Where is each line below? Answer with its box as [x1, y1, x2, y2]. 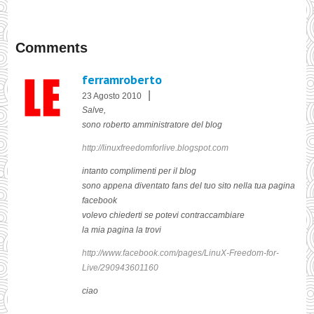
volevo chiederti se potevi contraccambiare [82, 210, 245, 221]
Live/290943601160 [82, 263, 159, 273]
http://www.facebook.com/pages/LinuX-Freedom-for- [82, 248, 280, 259]
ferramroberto [82, 71, 163, 88]
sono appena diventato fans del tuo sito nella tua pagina [82, 181, 296, 191]
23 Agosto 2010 [82, 91, 142, 102]
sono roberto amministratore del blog [82, 120, 223, 130]
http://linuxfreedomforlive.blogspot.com [82, 143, 229, 153]
